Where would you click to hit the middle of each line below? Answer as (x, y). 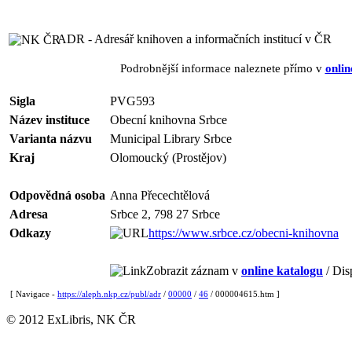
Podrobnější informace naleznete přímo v (222, 68)
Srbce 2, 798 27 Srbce (165, 214)
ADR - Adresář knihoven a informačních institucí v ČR (194, 39)
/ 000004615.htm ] (244, 294)
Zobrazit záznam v (194, 271)
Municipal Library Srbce (171, 139)
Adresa (29, 214)
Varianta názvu (51, 139)
